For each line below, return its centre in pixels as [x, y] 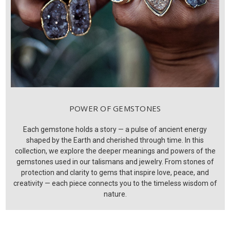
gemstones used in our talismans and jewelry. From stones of [115, 162]
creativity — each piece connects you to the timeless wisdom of [115, 184]
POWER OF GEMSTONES [115, 109]
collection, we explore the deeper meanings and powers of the [115, 151]
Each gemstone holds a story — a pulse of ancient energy [115, 130]
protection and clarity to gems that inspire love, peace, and [115, 173]
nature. [115, 194]
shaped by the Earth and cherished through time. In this [115, 140]
